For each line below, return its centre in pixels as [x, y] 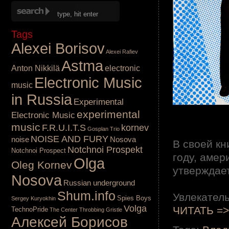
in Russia [42, 100]
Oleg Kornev [42, 165]
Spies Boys [134, 198]
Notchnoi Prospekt [105, 150]
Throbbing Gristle [101, 210]
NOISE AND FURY [70, 139]
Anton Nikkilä [36, 68]
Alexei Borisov [58, 49]
